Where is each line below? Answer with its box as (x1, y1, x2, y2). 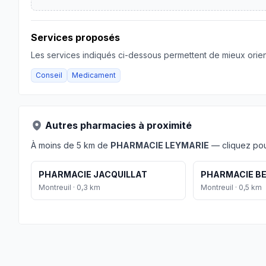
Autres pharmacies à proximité (45, 119, 192, 131)
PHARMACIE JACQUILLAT (39, 169, 147, 179)
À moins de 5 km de (31, 140, 110, 150)
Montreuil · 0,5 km (201, 183, 262, 192)
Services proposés (31, 31, 120, 43)
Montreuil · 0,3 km (39, 183, 100, 192)
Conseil (36, 71, 62, 80)
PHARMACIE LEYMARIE (110, 140, 209, 150)
